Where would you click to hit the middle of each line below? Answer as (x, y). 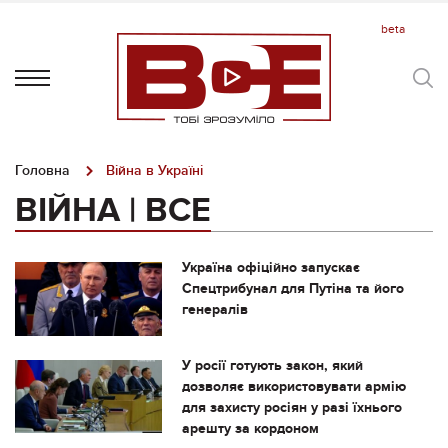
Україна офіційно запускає (270, 267)
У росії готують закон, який (272, 365)
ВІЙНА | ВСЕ (113, 210)
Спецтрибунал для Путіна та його (292, 288)
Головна (42, 170)
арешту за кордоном (250, 428)
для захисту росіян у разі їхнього (291, 407)
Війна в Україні (154, 170)
